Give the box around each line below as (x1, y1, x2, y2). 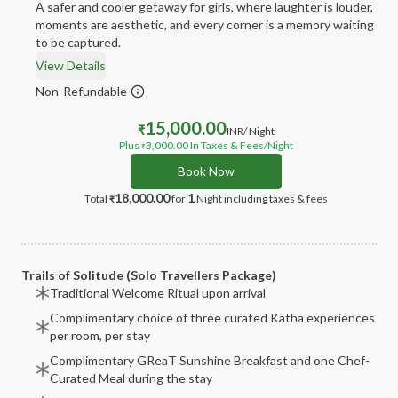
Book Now (178, 163, 235, 179)
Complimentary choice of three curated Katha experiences (50, 310, 375, 325)
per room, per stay (50, 328, 150, 343)
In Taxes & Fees (188, 139, 264, 152)
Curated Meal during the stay (50, 370, 212, 386)
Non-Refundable (36, 84, 127, 99)
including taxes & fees (224, 192, 328, 205)
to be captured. (36, 35, 121, 50)
